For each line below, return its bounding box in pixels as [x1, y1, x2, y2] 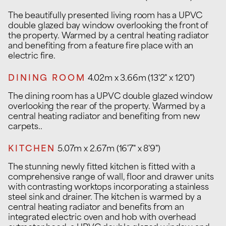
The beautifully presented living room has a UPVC [8, 12, 203, 20]
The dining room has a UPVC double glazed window [8, 93, 213, 101]
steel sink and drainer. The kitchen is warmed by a [8, 194, 201, 202]
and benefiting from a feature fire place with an [8, 42, 194, 50]
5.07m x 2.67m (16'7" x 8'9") [58, 145, 160, 153]
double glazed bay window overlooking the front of [8, 22, 209, 30]
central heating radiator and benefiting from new [8, 113, 201, 121]
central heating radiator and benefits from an [8, 204, 184, 212]
